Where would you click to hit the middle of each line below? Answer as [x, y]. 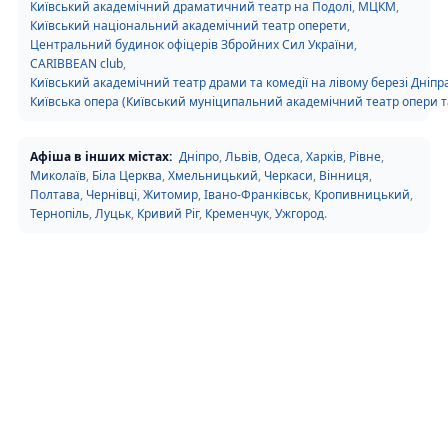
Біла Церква [127, 175]
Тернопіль [59, 213]
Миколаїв [58, 175]
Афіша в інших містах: [101, 156]
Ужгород [299, 213]
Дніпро [199, 156]
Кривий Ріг [168, 213]
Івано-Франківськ [256, 194]
